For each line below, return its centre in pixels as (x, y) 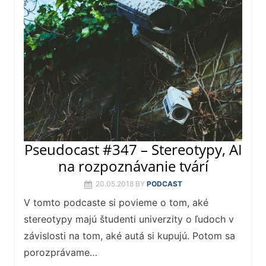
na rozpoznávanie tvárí (133, 166)
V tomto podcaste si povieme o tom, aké (116, 203)
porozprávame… (61, 253)
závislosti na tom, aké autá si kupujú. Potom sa (129, 236)
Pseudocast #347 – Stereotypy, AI (133, 150)
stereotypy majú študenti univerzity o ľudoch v (129, 219)
